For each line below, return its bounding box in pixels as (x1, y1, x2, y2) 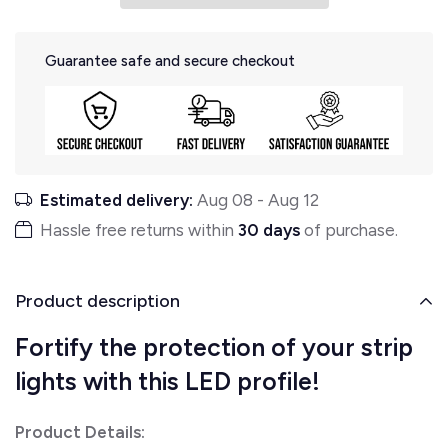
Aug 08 (197, 189, 253, 210)
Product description (15, 289, 180, 312)
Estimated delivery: (40, 189, 193, 210)
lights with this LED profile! (15, 365, 320, 396)
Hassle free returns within (40, 219, 238, 240)
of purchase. (300, 219, 398, 240)
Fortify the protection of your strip (15, 331, 413, 362)
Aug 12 (268, 189, 319, 210)
